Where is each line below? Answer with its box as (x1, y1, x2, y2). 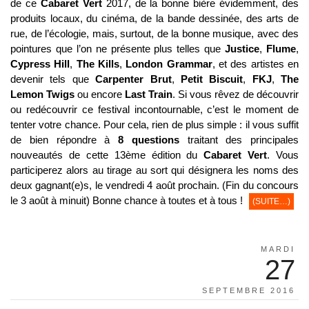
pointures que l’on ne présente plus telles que (10, 43, 226, 55)
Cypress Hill (10, 58, 70, 70)
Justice (225, 43, 260, 55)
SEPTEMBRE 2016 (202, 286, 295, 295)
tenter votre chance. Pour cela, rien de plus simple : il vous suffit (10, 119, 299, 131)
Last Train (125, 88, 172, 101)
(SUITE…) (252, 197, 290, 207)
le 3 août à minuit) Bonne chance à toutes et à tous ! (10, 195, 243, 207)
